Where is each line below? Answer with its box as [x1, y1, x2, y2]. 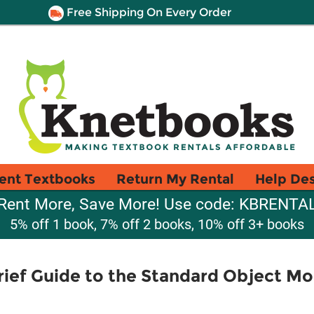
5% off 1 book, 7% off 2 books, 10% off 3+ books [10, 216, 304, 233]
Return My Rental [116, 170, 234, 187]
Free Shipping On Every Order [63, 6, 231, 19]
